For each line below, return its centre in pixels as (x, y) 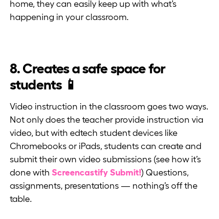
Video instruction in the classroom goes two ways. (109, 107)
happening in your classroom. (69, 17)
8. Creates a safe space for (88, 68)
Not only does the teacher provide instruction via (107, 120)
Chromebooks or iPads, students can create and (106, 146)
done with (31, 173)
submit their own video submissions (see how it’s (105, 160)
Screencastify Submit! (97, 173)
